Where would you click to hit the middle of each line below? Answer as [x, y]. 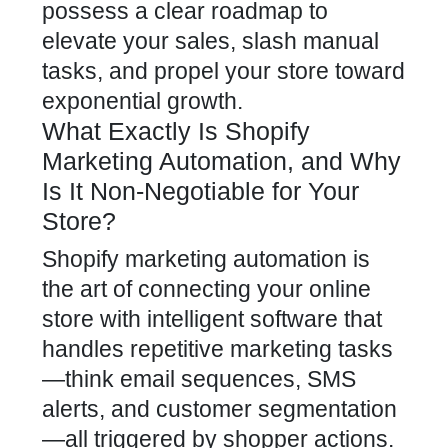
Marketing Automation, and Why [221, 161]
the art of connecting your [175, 289]
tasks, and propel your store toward [223, 71]
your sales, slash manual [248, 41]
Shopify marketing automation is [206, 259]
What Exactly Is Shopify [176, 131]
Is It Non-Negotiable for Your [200, 191]
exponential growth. [142, 101]
